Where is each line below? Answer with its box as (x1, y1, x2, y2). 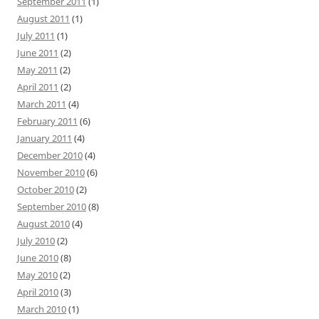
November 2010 (17, 165, 85, 179)
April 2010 (17, 285, 58, 298)
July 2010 (17, 234, 55, 247)
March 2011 (17, 97, 66, 110)
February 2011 (17, 114, 78, 127)
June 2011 (17, 46, 58, 59)
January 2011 (17, 131, 72, 145)
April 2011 (17, 80, 58, 93)
